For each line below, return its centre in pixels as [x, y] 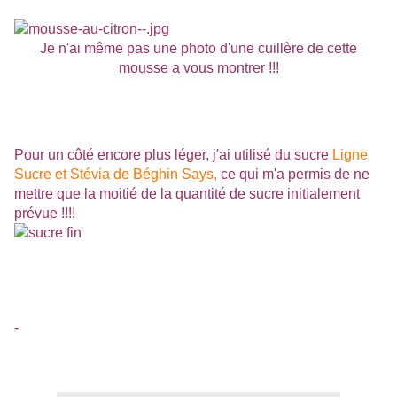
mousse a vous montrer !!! [198, 68]
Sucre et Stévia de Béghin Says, [116, 175]
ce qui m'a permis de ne [293, 175]
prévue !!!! [45, 214]
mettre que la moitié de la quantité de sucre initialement [187, 194]
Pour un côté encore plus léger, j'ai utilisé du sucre [173, 155]
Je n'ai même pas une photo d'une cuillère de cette [198, 49]
